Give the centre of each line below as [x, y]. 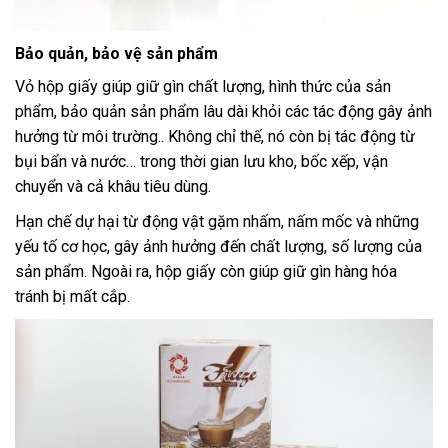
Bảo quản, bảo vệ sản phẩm [116, 53]
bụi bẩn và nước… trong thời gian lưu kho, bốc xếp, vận [201, 161]
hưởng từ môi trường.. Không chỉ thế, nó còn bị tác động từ [215, 136]
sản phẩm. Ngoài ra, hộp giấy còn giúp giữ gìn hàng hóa [206, 271]
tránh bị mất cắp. [72, 296]
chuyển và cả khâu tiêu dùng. [113, 186]
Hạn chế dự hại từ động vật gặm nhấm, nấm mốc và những [217, 221]
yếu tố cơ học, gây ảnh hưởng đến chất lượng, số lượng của [218, 246]
